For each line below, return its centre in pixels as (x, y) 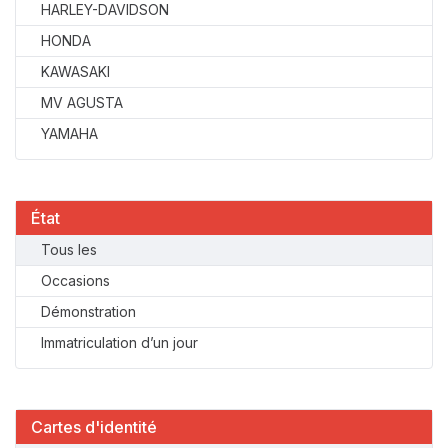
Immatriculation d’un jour (119, 342)
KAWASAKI (75, 71)
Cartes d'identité (94, 427)
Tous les (69, 249)
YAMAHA (69, 133)
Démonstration (88, 311)
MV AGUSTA (82, 102)
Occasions (75, 280)
